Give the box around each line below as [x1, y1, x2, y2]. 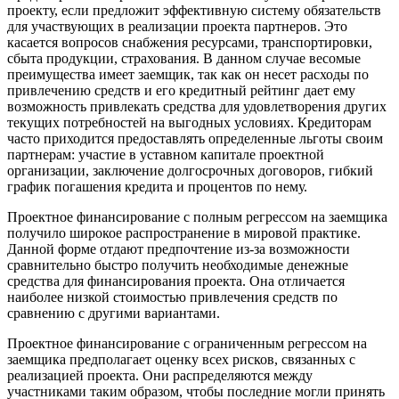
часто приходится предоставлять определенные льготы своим [7, 130, 383, 146]
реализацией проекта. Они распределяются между [7, 367, 313, 383]
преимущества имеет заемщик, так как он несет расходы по [7, 66, 369, 82]
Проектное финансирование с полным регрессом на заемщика [7, 208, 387, 224]
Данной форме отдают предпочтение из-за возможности [7, 240, 350, 256]
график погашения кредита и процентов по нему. [7, 178, 307, 194]
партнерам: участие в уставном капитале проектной [7, 146, 324, 162]
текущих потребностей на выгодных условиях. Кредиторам [7, 114, 371, 130]
